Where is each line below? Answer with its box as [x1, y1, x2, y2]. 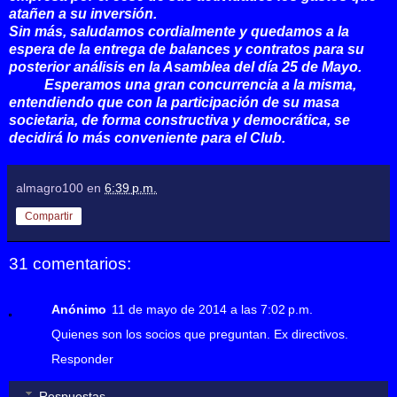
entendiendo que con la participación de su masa [9, 94, 339, 110]
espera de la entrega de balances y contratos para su [9, 41, 364, 57]
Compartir [25, 209, 73, 222]
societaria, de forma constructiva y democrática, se [9, 112, 350, 128]
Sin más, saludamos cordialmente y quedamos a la [9, 23, 349, 39]
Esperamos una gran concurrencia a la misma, [9, 76, 356, 92]
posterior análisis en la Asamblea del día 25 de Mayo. [9, 58, 383, 74]
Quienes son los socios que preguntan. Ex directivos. [51, 327, 348, 342]
